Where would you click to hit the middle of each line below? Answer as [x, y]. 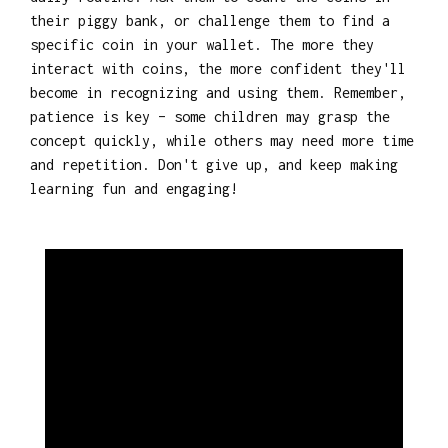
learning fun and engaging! [134, 188]
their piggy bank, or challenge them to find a [210, 20]
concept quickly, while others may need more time [222, 140]
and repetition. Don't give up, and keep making [214, 164]
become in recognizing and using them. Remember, [218, 92]
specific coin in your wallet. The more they [202, 44]
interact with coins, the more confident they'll [218, 68]
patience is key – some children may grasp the [210, 116]
